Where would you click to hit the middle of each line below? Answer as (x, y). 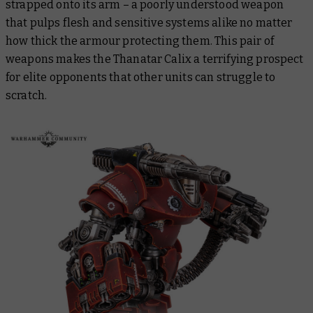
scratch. (27, 95)
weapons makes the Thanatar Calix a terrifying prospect (155, 59)
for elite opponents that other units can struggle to (141, 77)
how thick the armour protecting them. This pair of (140, 41)
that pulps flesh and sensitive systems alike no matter (149, 22)
